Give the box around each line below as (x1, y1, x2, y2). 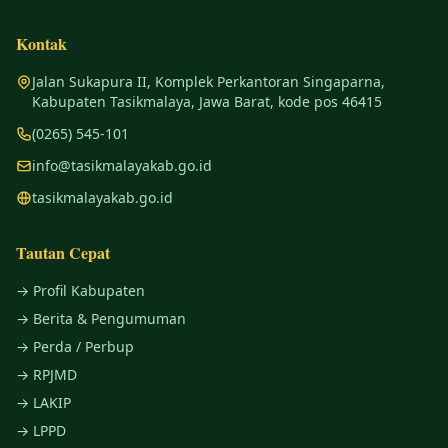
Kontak (16, 32, 67, 55)
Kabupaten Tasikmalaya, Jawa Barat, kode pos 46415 (32, 92, 382, 111)
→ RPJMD (16, 365, 77, 384)
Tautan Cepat (16, 241, 110, 264)
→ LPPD (16, 421, 66, 440)
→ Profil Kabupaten (16, 281, 145, 300)
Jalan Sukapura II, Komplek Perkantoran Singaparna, (32, 72, 385, 91)
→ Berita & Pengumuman (16, 309, 186, 328)
